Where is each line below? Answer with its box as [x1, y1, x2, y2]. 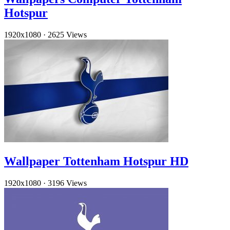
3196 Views [48, 178, 87, 187]
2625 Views [48, 30, 87, 40]
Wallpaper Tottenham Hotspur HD [4, 154, 188, 168]
